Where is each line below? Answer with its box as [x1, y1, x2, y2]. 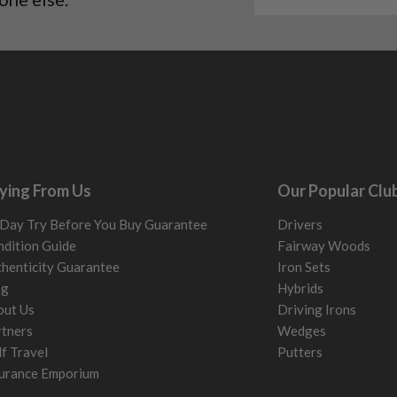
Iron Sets [277, 258, 331, 275]
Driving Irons [277, 300, 357, 317]
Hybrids [277, 279, 324, 296]
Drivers [277, 215, 323, 232]
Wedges [277, 322, 327, 339]
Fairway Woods [277, 237, 371, 253]
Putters [277, 343, 323, 360]
